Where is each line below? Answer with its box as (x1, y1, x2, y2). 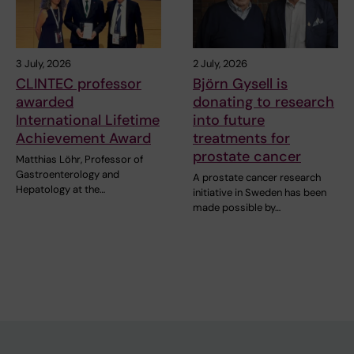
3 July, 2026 (16, 56, 71, 70)
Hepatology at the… (16, 182, 105, 196)
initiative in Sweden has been (193, 185, 326, 199)
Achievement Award (16, 128, 151, 148)
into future (193, 110, 265, 130)
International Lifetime (16, 110, 160, 130)
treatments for (193, 128, 290, 148)
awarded (16, 92, 73, 111)
